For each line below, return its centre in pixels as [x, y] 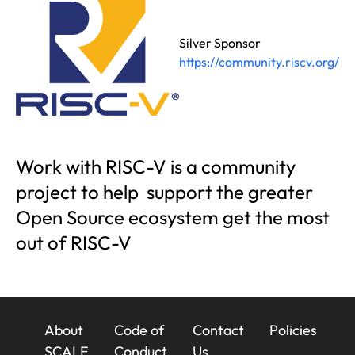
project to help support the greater [164, 191]
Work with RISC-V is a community [156, 166]
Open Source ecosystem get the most [173, 217]
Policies [293, 330]
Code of [139, 330]
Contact [218, 330]
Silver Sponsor [220, 42]
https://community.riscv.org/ [259, 61]
